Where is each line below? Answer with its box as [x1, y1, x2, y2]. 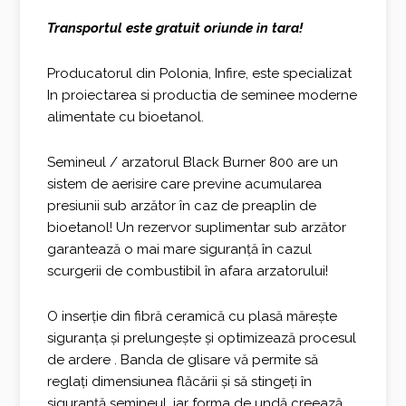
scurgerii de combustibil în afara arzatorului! [47, 263, 329, 280]
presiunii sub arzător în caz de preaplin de [47, 198, 317, 215]
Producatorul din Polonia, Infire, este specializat [47, 64, 353, 82]
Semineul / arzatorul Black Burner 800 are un [47, 154, 339, 171]
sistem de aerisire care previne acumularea [47, 176, 323, 193]
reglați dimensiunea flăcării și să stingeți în [47, 373, 313, 391]
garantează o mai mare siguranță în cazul [47, 241, 313, 258]
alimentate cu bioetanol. [47, 108, 205, 125]
